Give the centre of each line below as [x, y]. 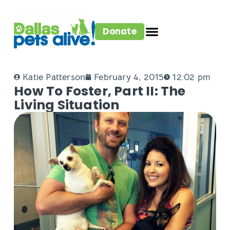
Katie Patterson [54, 77]
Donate [119, 31]
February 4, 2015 [129, 77]
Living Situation [67, 105]
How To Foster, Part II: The [100, 91]
